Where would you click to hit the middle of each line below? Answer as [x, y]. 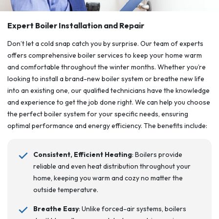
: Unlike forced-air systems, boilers [132, 209]
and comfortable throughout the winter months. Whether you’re [107, 67]
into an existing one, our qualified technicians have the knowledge [109, 90]
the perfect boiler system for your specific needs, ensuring [98, 114]
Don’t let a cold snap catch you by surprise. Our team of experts [105, 44]
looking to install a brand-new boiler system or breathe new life [106, 79]
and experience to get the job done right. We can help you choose [109, 102]
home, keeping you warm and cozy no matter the [108, 178]
